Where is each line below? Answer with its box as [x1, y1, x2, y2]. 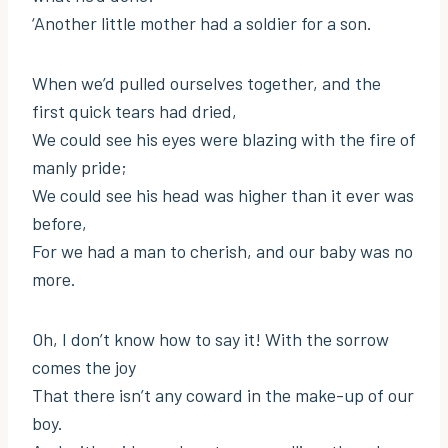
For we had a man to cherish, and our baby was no [32, 240, 413, 263]
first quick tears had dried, [32, 100, 237, 123]
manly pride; [32, 156, 127, 179]
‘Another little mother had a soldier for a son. [32, 12, 372, 35]
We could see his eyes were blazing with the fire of [32, 128, 416, 151]
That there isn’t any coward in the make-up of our [32, 384, 414, 407]
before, [32, 212, 87, 235]
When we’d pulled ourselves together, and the [32, 72, 381, 95]
